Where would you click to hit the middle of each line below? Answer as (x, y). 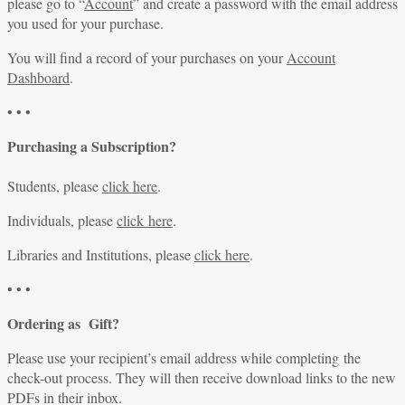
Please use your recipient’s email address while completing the (184, 357)
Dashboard (38, 77)
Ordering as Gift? (63, 323)
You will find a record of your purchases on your (147, 57)
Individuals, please (62, 220)
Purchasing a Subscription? (92, 146)
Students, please (55, 185)
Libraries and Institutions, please (101, 254)
